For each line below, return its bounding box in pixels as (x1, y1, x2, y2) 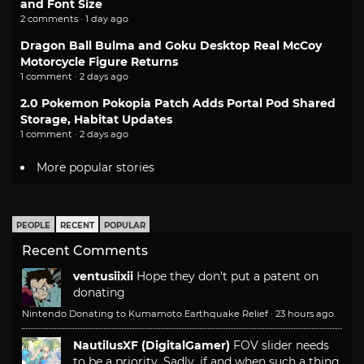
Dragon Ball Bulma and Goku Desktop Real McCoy (20, 38, 322, 54)
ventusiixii (73, 268, 133, 284)
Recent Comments (22, 242, 148, 258)
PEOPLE (16, 219, 50, 231)
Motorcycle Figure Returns (20, 54, 178, 70)
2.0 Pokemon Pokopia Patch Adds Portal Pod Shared (20, 96, 336, 111)
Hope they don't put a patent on (136, 268, 318, 284)
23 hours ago (275, 307, 334, 319)
